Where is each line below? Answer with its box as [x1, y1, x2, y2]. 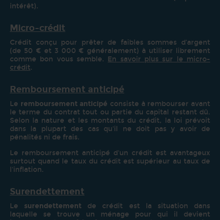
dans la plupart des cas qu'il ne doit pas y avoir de [10, 124, 210, 133]
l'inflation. [10, 165, 46, 174]
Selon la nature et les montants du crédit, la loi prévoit [10, 116, 210, 125]
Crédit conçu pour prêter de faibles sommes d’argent [10, 38, 210, 47]
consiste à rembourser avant [110, 99, 211, 108]
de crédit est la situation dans [87, 201, 211, 210]
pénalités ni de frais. [10, 133, 80, 141]
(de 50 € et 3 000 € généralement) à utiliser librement [10, 46, 210, 55]
